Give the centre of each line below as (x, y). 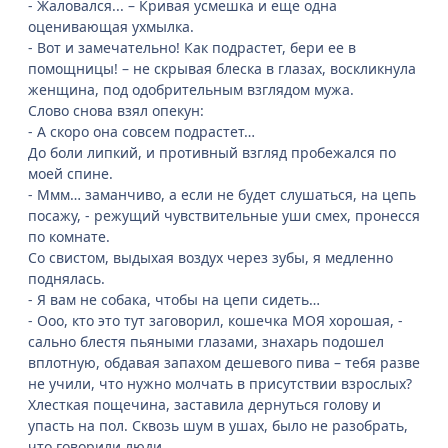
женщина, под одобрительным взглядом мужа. (191, 90)
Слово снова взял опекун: (116, 111)
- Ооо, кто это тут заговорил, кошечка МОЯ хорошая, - (215, 321)
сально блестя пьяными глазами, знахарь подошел (206, 342)
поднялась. (66, 279)
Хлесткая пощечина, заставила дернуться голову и (204, 405)
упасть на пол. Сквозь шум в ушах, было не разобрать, (218, 426)
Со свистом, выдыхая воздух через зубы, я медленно (210, 258)
